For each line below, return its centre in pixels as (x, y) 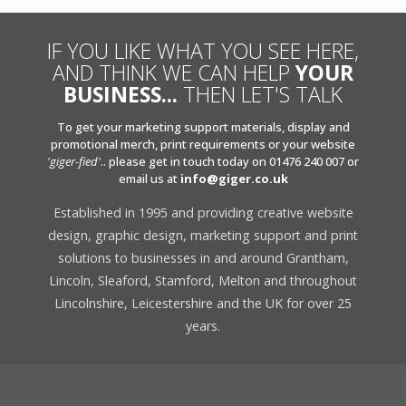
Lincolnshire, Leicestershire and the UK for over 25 (203, 303)
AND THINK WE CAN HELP (174, 72)
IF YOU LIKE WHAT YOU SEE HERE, (203, 50)
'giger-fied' (74, 161)
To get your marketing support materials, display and (203, 126)
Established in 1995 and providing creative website (203, 212)
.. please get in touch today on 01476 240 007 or (230, 161)
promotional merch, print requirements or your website (203, 144)
